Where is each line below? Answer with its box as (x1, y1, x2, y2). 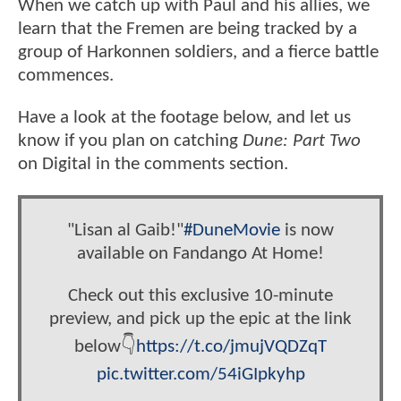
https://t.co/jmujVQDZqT (136, 337, 327, 357)
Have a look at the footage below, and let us (18, 108, 351, 128)
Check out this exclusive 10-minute (68, 286, 333, 306)
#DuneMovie (183, 220, 280, 240)
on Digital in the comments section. (18, 155, 288, 175)
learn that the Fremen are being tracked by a (18, 19, 357, 38)
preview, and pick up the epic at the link (49, 310, 352, 329)
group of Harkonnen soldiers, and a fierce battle (18, 42, 379, 62)
